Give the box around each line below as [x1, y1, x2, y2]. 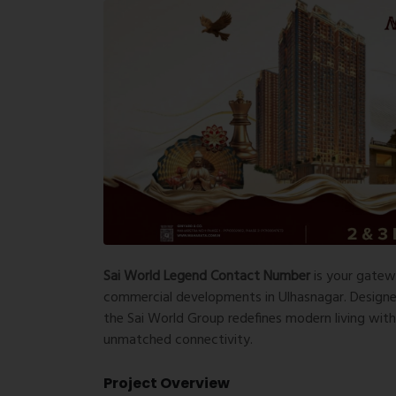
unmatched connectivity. [103, 328, 253, 352]
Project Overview [103, 372, 230, 393]
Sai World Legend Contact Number [103, 264, 310, 288]
